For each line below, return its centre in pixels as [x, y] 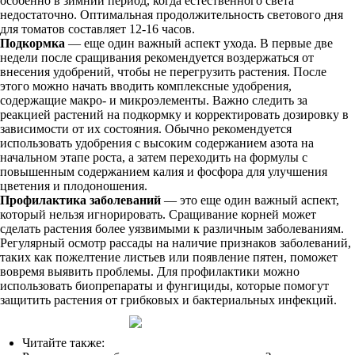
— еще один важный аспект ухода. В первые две [199, 43]
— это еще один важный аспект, [250, 200]
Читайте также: [63, 343]
